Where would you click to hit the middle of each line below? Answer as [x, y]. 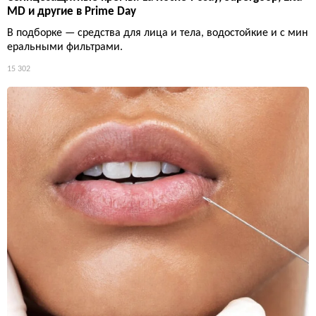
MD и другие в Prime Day [72, 11]
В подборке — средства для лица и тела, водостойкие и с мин [158, 33]
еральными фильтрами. [65, 47]
